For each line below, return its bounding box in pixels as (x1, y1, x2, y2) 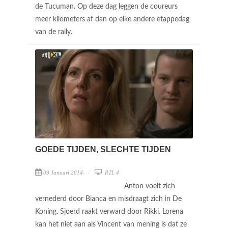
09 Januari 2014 (43, 169, 83, 176)
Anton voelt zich (124, 182, 175, 190)
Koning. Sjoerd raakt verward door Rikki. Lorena (35, 208, 183, 215)
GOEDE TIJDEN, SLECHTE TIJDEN (35, 145, 171, 154)
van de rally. (35, 28, 74, 36)
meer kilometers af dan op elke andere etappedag (35, 15, 189, 23)
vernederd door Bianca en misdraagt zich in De (35, 195, 182, 203)
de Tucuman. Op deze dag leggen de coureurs (35, 3, 178, 10)
